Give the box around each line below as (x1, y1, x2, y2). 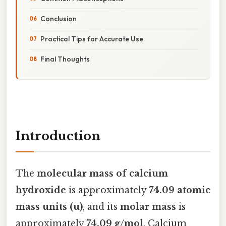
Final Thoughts (40, 54, 90, 64)
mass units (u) (16, 201, 83, 212)
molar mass (120, 201, 176, 212)
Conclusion (40, 14, 77, 23)
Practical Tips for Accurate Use (40, 34, 143, 43)
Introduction (16, 128, 100, 143)
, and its (83, 201, 120, 212)
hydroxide (16, 184, 66, 196)
